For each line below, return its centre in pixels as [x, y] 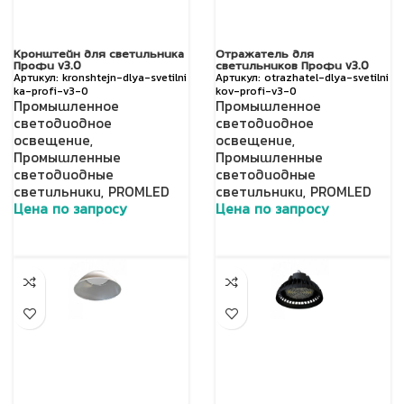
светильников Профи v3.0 [292, 67]
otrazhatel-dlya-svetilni [326, 79]
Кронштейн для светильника [99, 55]
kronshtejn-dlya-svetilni [124, 79]
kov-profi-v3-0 [256, 92]
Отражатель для [265, 55]
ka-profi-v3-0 [51, 92]
